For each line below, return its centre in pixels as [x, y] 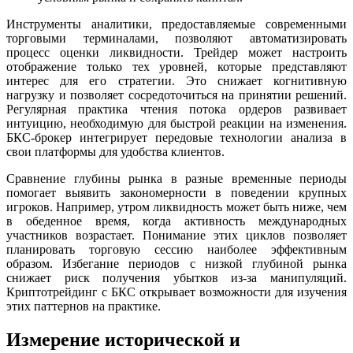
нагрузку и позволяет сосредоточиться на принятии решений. [176, 95]
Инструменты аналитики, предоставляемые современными [176, 24]
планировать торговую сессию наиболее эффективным [176, 249]
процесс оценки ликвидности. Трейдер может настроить [176, 52]
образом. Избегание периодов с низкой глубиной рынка [176, 263]
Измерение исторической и [123, 339]
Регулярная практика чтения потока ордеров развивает [176, 109]
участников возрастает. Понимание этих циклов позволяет [176, 235]
